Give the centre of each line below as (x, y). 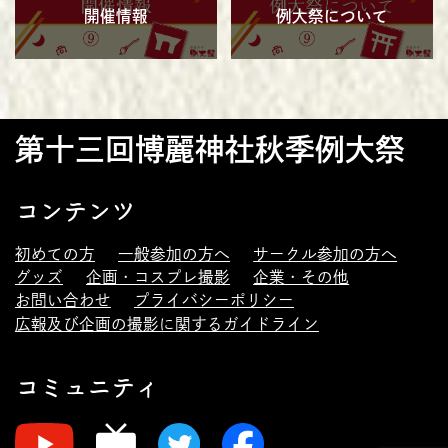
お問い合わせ (62, 300)
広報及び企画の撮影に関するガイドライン (166, 323)
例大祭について (332, 15)
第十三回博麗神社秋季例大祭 (209, 148)
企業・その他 (301, 276)
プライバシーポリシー (214, 300)
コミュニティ (86, 386)
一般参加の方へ (174, 253)
